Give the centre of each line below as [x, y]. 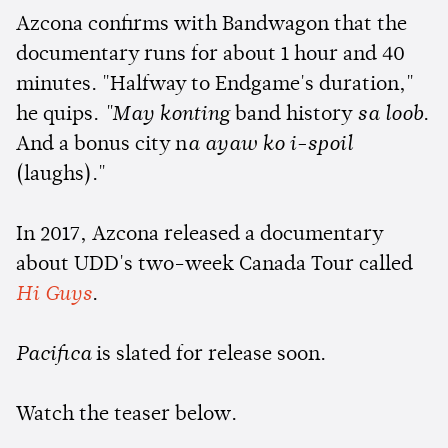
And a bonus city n [101, 144]
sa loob [387, 114]
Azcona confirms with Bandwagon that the [211, 24]
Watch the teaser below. [126, 414]
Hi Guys [54, 294]
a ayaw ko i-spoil [269, 144]
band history [291, 114]
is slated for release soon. [211, 354]
